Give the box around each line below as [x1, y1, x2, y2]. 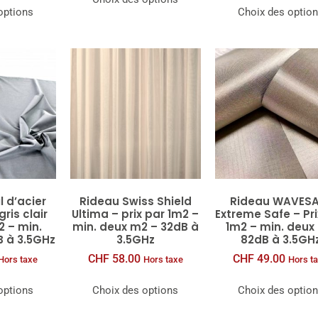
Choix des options [92, 284, 179, 297]
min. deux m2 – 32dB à [72, 219, 199, 234]
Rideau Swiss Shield [79, 193, 192, 209]
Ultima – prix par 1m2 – [72, 206, 199, 221]
